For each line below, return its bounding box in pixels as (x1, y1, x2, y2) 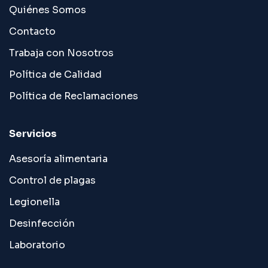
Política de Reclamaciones (9, 89, 138, 102)
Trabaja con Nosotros (9, 46, 114, 59)
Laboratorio (9, 238, 65, 251)
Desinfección (9, 217, 75, 230)
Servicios (9, 127, 57, 140)
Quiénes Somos (9, 3, 86, 16)
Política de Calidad (9, 68, 102, 81)
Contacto (9, 25, 56, 38)
